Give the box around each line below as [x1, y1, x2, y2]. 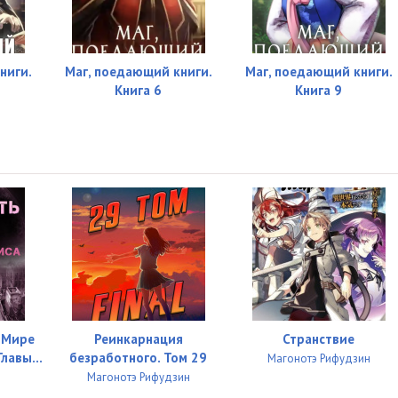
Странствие [283, 330, 355, 347]
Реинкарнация [93, 330, 183, 347]
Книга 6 [115, 82, 163, 99]
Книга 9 [295, 82, 343, 99]
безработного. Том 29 [69, 349, 208, 366]
